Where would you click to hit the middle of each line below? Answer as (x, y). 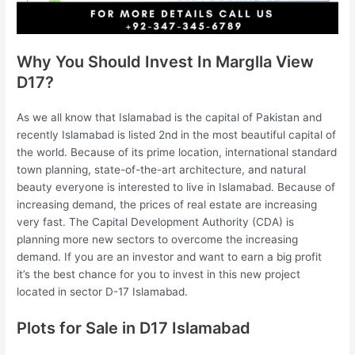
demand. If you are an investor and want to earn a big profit (170, 256)
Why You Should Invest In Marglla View (166, 61)
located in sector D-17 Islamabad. (103, 291)
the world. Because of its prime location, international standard (177, 152)
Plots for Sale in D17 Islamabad (134, 328)
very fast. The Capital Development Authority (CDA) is (156, 221)
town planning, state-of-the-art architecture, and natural (162, 169)
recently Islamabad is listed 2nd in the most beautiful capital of (177, 134)
